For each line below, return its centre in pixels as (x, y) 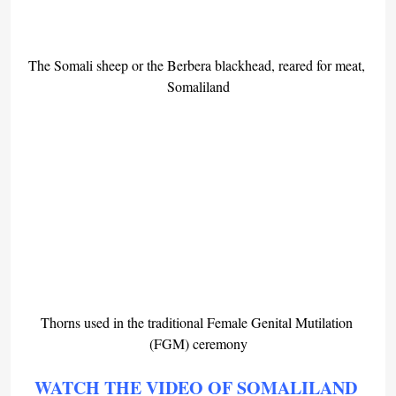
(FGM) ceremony (198, 343)
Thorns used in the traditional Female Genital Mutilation (198, 322)
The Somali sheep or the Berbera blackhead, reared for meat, (198, 65)
